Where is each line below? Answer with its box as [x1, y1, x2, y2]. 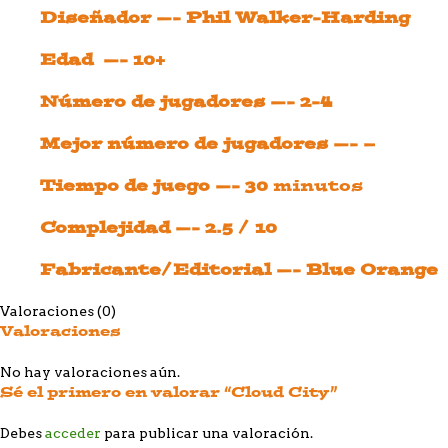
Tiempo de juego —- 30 [40, 175, 273, 196]
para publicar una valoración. [101, 425, 313, 442]
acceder [45, 425, 101, 442]
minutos [273, 175, 363, 196]
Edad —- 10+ [40, 49, 165, 70]
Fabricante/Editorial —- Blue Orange [40, 259, 438, 280]
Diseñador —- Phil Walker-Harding [40, 7, 410, 28]
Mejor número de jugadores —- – [40, 133, 376, 154]
